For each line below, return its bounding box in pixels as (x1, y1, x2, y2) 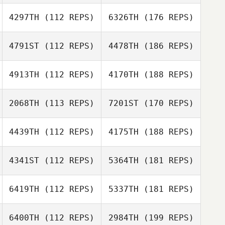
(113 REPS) (39, 98, 94, 108)
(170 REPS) (138, 98, 194, 108)
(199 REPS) (138, 213, 194, 222)
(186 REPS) (138, 41, 194, 51)
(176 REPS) (138, 13, 194, 22)
